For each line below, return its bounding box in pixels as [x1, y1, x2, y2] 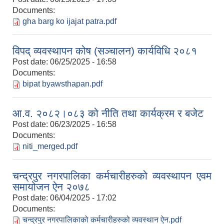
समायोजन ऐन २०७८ [12, 181, 90, 192]
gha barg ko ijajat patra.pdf [22, 17, 116, 25]
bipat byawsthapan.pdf [22, 79, 102, 88]
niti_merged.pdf [22, 142, 77, 150]
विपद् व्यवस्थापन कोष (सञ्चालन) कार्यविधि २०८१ [12, 45, 197, 56]
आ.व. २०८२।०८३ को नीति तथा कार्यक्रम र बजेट [12, 107, 203, 119]
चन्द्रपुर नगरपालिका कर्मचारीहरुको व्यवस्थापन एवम [12, 170, 211, 181]
